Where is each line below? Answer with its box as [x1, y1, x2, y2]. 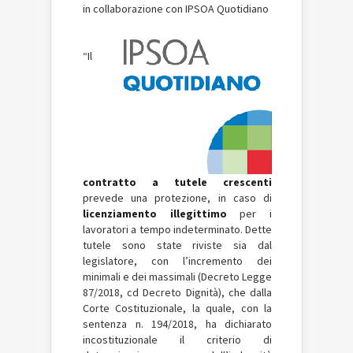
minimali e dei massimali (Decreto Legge [83, 269, 272, 284]
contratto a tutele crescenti [83, 175, 272, 189]
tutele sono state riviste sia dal [83, 238, 272, 252]
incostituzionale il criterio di [83, 333, 272, 347]
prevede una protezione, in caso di [83, 191, 272, 205]
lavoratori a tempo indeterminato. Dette [83, 222, 272, 236]
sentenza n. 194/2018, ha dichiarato [83, 317, 272, 331]
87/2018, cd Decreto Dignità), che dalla [83, 285, 272, 299]
